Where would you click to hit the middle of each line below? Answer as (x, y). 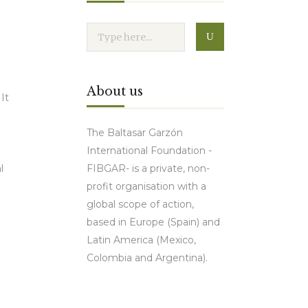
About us (115, 91)
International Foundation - (149, 151)
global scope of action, (140, 204)
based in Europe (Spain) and (153, 222)
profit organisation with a (146, 186)
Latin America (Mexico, (141, 240)
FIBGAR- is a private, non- (148, 168)
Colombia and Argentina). (147, 258)
